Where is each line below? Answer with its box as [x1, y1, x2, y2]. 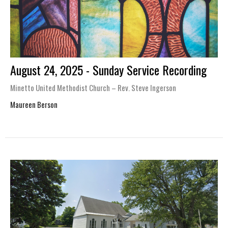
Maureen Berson [10, 99, 58, 110]
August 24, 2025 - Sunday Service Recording [10, 61, 207, 79]
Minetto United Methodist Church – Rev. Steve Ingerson [10, 82, 176, 94]
